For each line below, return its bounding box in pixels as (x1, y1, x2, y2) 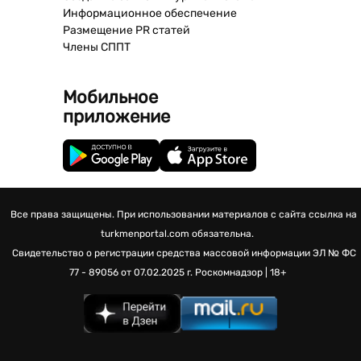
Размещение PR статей (62, 23, 190, 37)
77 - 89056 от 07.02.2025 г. (68, 267, 193, 278)
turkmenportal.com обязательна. (101, 228, 254, 239)
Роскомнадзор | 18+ (194, 267, 286, 278)
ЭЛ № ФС (312, 247, 356, 259)
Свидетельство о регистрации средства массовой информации (11, 247, 310, 259)
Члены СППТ (62, 40, 131, 54)
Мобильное (62, 86, 158, 108)
